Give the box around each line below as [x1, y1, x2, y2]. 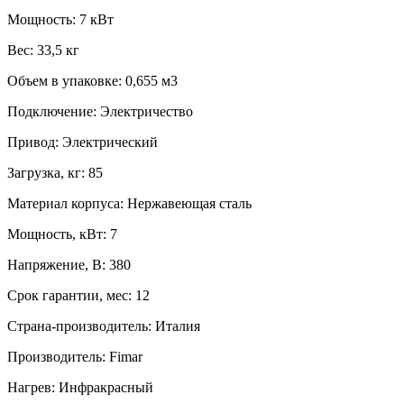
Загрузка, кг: [7, 164, 85, 180]
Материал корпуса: [7, 195, 124, 211]
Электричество [100, 103, 193, 119]
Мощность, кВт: [7, 225, 106, 242]
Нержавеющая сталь [127, 195, 252, 211]
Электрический [62, 133, 158, 150]
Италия [155, 317, 200, 334]
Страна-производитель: [7, 317, 151, 334]
